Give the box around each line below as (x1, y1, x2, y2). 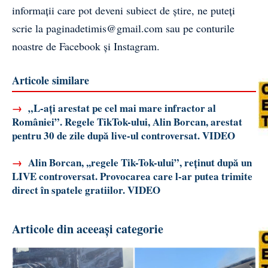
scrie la (12, 20, 46, 35)
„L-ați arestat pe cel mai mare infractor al (26, 100, 216, 115)
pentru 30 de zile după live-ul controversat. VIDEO (12, 127, 235, 143)
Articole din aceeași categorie (12, 220, 163, 237)
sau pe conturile (163, 20, 234, 35)
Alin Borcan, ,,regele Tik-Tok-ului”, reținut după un (26, 154, 252, 170)
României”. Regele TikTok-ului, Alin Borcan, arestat (12, 114, 242, 129)
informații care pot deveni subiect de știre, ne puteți (12, 2, 235, 17)
